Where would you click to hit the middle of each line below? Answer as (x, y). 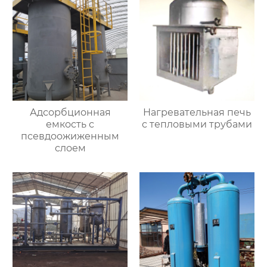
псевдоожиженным (70, 136)
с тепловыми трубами (197, 124)
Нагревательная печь (197, 112)
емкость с (70, 124)
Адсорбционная (70, 112)
